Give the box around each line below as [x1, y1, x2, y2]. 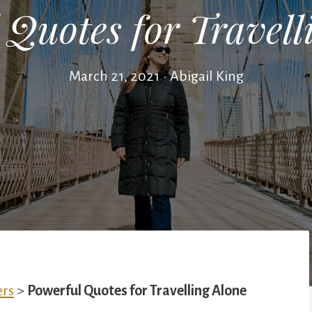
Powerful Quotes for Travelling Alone [27, 283, 247, 298]
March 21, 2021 [68, 68, 159, 84]
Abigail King [169, 68, 244, 84]
